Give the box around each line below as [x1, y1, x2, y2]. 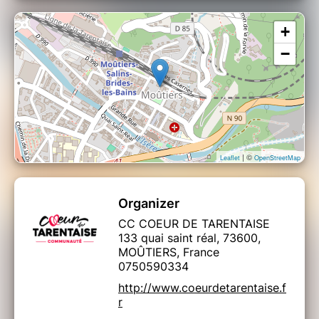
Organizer [118, 195, 179, 211]
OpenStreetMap [254, 152, 300, 162]
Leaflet [220, 152, 240, 162]
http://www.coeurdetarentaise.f [118, 280, 286, 295]
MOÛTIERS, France [118, 244, 219, 259]
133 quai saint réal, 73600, [118, 230, 261, 245]
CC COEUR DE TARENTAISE [118, 216, 270, 231]
